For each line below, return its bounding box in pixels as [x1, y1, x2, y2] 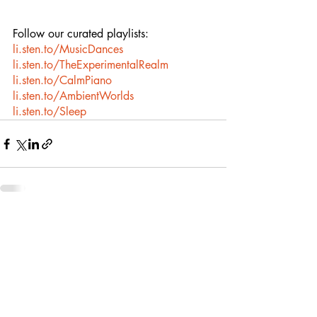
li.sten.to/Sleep [13, 104, 86, 119]
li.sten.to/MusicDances [13, 42, 123, 57]
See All [197, 217, 226, 231]
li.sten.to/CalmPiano [13, 73, 112, 88]
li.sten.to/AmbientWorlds [13, 88, 134, 103]
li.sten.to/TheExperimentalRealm [13, 57, 168, 72]
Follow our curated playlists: [13, 26, 149, 41]
